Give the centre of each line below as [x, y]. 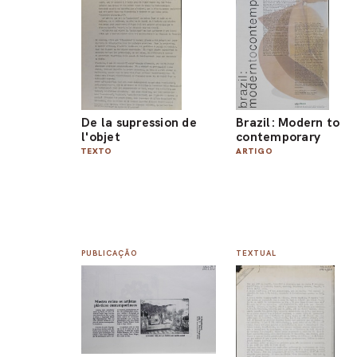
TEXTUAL [257, 253]
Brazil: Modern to [288, 122]
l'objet [101, 136]
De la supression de [139, 122]
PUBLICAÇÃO [109, 253]
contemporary [279, 136]
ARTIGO [255, 151]
